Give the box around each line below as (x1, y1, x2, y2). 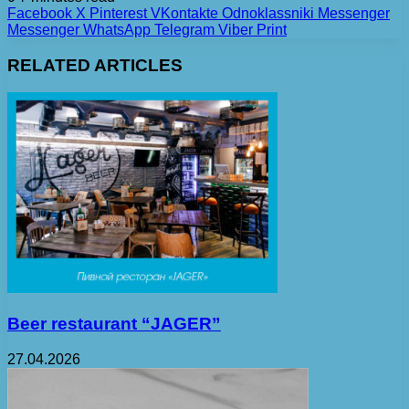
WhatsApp (83, 21, 151, 37)
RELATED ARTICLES (7, 55, 183, 75)
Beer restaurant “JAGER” (7, 314, 221, 334)
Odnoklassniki (222, 5, 314, 21)
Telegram (154, 21, 215, 37)
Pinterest (89, 5, 147, 21)
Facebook (7, 5, 72, 21)
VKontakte (151, 5, 218, 21)
